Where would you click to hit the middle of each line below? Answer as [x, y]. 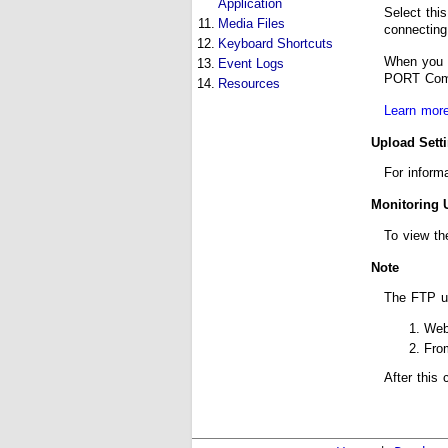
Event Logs [251, 63]
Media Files [251, 23]
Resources [249, 83]
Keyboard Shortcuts [275, 43]
